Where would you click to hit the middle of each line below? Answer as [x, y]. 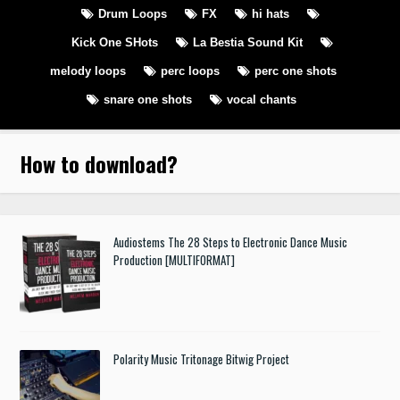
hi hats [270, 13]
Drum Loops [132, 13]
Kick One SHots [115, 42]
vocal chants [261, 99]
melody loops [88, 71]
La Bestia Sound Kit [248, 42]
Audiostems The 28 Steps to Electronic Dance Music [231, 242]
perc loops [190, 71]
